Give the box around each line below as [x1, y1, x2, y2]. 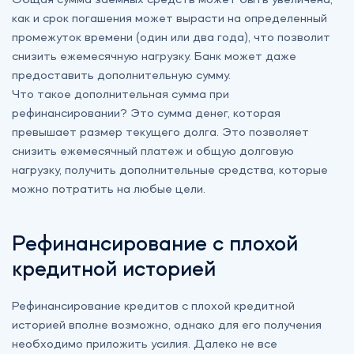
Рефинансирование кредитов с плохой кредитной [12, 300, 295, 314]
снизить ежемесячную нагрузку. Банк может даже [12, 51, 296, 64]
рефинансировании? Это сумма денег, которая [12, 107, 281, 121]
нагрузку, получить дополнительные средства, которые [12, 164, 328, 178]
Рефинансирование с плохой [12, 234, 298, 257]
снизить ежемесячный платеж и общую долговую [12, 145, 294, 159]
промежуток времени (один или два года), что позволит [12, 32, 330, 45]
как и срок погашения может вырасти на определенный [12, 13, 327, 26]
